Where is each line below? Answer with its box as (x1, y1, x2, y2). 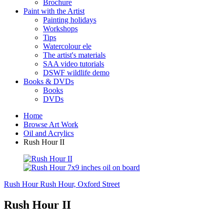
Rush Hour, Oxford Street (40, 180, 120, 188)
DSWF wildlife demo (43, 68, 109, 77)
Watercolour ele (43, 42, 91, 50)
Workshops (43, 24, 78, 33)
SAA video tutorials (43, 60, 104, 68)
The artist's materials (43, 51, 106, 59)
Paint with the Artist (23, 7, 85, 15)
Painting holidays (43, 16, 96, 24)
